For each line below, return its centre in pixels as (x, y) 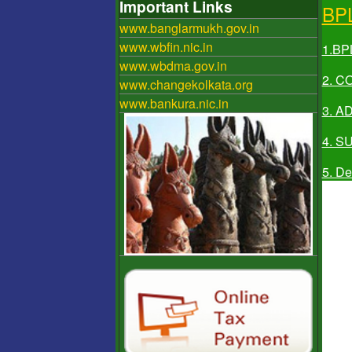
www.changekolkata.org (186, 85)
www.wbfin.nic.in (166, 47)
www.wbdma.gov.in (173, 66)
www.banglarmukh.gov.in (189, 28)
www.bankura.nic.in (174, 104)
